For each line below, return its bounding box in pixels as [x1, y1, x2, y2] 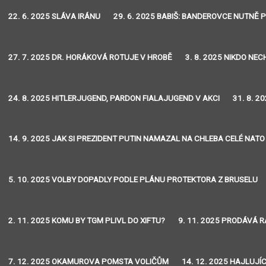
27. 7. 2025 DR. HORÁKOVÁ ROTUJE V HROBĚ [8, 52, 173, 62]
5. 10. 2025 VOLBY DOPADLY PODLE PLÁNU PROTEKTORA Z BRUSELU [8, 175, 258, 185]
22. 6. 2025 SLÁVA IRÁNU [8, 12, 101, 21]
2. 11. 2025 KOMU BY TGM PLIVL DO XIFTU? [8, 216, 166, 225]
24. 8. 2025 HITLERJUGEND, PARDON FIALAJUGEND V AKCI [8, 93, 220, 103]
